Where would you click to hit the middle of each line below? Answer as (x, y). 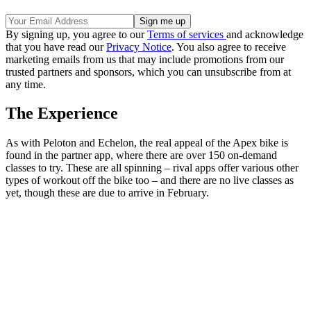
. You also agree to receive (229, 47)
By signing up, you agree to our (76, 34)
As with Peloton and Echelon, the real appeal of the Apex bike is (147, 143)
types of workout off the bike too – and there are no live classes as (150, 180)
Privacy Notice (139, 47)
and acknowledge (265, 34)
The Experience (62, 114)
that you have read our (56, 47)
